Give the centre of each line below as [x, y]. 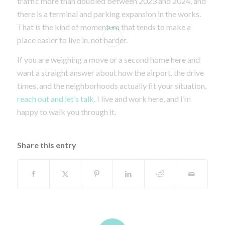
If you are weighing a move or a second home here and [108, 60]
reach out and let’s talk [55, 99]
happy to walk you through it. [66, 112]
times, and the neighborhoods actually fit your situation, [111, 86]
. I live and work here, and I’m [142, 99]
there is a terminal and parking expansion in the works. [109, 14]
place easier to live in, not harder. [72, 40]
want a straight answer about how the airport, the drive [110, 73]
